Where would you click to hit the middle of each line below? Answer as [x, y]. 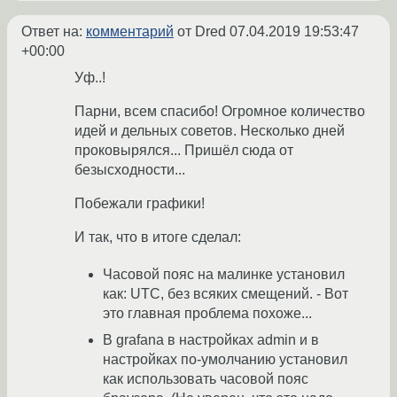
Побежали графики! [140, 204]
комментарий [130, 32]
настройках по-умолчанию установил [225, 360]
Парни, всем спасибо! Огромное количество [220, 112]
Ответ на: [54, 32]
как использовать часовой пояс [206, 379]
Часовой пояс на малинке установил [224, 275]
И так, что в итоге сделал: [158, 237]
